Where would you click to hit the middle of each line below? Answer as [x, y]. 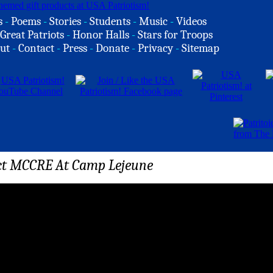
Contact [36, 48]
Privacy [155, 48]
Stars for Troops [175, 35]
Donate [112, 48]
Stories [65, 21]
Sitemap [200, 48]
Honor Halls [101, 35]
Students [110, 21]
